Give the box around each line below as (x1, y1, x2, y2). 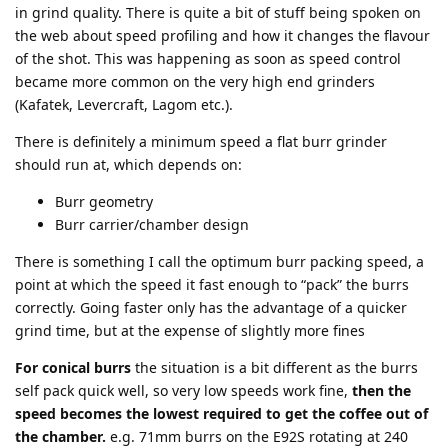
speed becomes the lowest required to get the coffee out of (15, 404, 428, 424)
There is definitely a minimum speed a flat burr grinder (15, 132, 387, 152)
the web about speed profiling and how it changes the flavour (15, 26, 430, 46)
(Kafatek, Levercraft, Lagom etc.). (15, 95, 233, 115)
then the (352, 381, 411, 401)
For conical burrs (15, 358, 131, 378)
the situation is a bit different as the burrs (131, 358, 418, 378)
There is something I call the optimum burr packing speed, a (15, 252, 424, 272)
